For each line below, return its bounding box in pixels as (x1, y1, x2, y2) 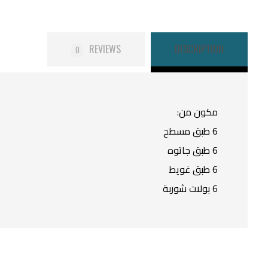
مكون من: (177, 103, 218, 121)
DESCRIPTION (175, 42, 224, 57)
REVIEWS (89, 42, 121, 57)
